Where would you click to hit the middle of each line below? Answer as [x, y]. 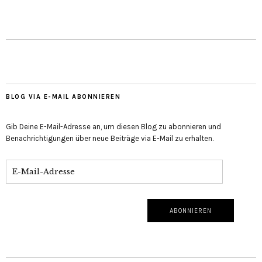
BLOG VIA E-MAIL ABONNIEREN [63, 97]
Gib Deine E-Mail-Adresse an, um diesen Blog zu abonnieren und [113, 127]
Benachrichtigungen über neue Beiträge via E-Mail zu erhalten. [110, 139]
